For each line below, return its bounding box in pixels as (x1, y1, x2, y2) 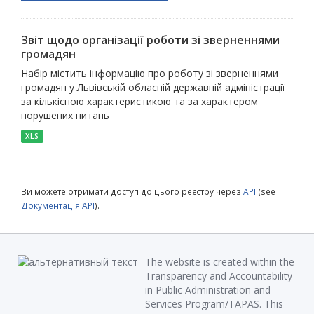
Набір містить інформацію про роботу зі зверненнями (21, 67, 278, 80)
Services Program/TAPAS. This (145, 297, 283, 310)
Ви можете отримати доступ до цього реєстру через (21, 186, 243, 197)
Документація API (21, 200, 95, 211)
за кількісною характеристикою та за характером (21, 95, 258, 108)
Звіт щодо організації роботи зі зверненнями (21, 32, 280, 48)
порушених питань (21, 109, 109, 122)
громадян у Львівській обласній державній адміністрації (21, 81, 285, 94)
